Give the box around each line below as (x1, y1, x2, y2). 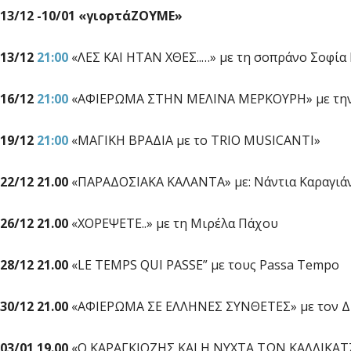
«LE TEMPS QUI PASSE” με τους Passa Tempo (68, 256, 339, 274)
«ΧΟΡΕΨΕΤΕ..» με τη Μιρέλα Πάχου (68, 215, 278, 233)
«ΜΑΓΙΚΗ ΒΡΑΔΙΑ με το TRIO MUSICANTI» (68, 132, 320, 150)
